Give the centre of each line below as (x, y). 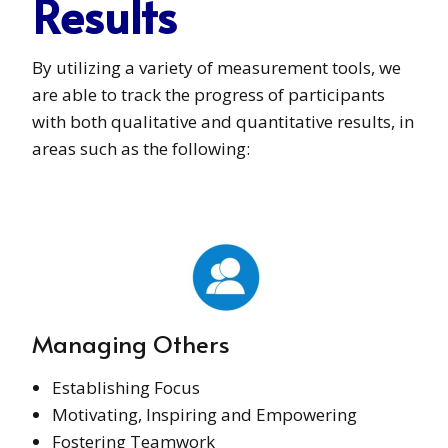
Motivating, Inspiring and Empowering (204, 414)
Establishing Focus (126, 387)
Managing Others (131, 343)
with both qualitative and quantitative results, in (223, 121)
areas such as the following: (141, 148)
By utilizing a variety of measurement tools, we (216, 67)
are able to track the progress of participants (208, 94)
